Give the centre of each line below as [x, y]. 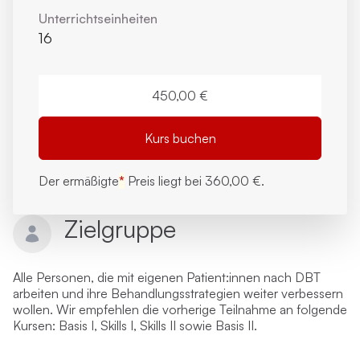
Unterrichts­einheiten [98, 18]
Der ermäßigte [79, 181]
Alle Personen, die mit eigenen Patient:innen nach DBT [167, 277]
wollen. [35, 309]
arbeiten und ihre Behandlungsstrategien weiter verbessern [178, 293]
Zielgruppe [120, 229]
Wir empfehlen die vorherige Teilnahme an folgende [202, 309]
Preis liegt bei [165, 181]
